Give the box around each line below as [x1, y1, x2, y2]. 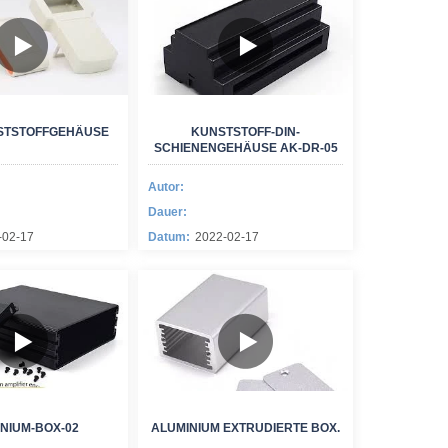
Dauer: [148, 205, 187, 219]
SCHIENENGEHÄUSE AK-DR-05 [153, 141, 338, 155]
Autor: [148, 180, 184, 194]
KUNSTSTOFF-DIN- [191, 125, 300, 139]
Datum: [148, 230, 190, 244]
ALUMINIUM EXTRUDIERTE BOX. [151, 421, 340, 435]
